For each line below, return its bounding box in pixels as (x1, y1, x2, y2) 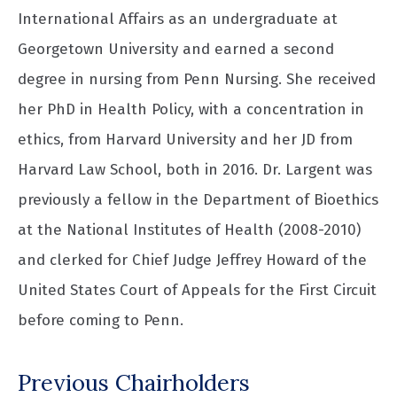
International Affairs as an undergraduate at (18, 10, 338, 29)
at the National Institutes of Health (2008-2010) (18, 221, 361, 240)
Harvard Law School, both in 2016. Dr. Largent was (18, 160, 372, 180)
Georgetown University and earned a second (18, 40, 334, 59)
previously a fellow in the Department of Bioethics (18, 191, 378, 210)
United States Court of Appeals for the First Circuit (18, 281, 377, 300)
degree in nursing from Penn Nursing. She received (18, 70, 376, 90)
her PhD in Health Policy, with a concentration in (18, 100, 364, 120)
